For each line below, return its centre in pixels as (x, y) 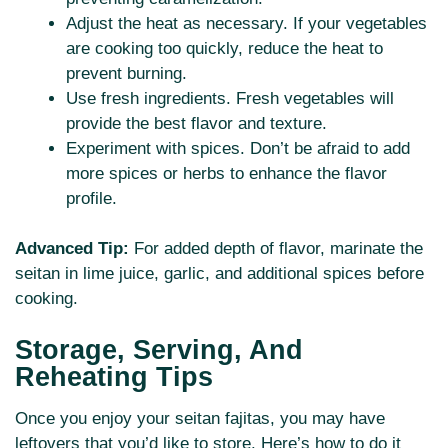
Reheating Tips (114, 376)
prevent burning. (126, 73)
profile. (91, 198)
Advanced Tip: (72, 249)
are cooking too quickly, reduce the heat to (224, 48)
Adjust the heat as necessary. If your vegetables (246, 23)
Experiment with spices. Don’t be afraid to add (238, 148)
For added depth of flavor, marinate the (276, 249)
